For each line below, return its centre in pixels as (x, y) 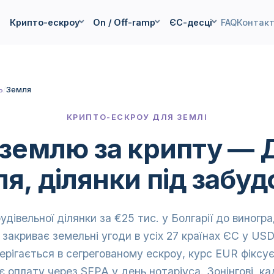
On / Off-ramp (124, 22)
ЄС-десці (191, 22)
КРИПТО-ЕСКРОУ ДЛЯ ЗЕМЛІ (137, 117)
